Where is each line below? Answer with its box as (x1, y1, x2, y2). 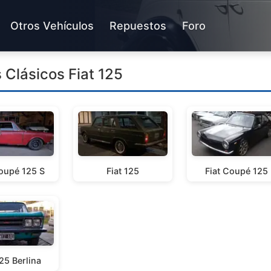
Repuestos (109, 19, 166, 32)
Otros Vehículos (10, 19, 94, 32)
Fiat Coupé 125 (205, 166, 268, 176)
